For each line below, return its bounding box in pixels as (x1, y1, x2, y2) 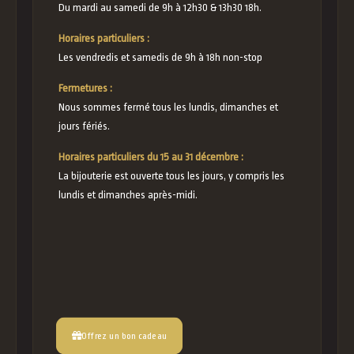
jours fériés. (58, 120, 110, 132)
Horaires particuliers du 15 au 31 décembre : (58, 151, 243, 163)
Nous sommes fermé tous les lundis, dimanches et (58, 101, 278, 113)
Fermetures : (58, 82, 112, 94)
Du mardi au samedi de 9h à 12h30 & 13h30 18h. (58, 2, 262, 13)
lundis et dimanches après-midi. (58, 189, 198, 201)
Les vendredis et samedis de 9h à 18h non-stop (58, 51, 262, 63)
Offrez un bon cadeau (81, 330, 167, 341)
